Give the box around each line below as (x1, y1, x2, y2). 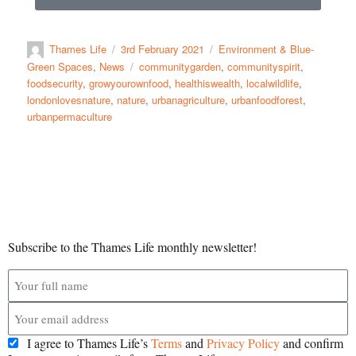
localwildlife (246, 75, 300, 91)
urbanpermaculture (27, 108, 113, 124)
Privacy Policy (207, 335, 280, 352)
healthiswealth (175, 75, 241, 91)
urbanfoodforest (231, 91, 304, 107)
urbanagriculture (152, 91, 226, 107)
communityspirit (227, 58, 301, 74)
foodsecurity (27, 75, 83, 91)
